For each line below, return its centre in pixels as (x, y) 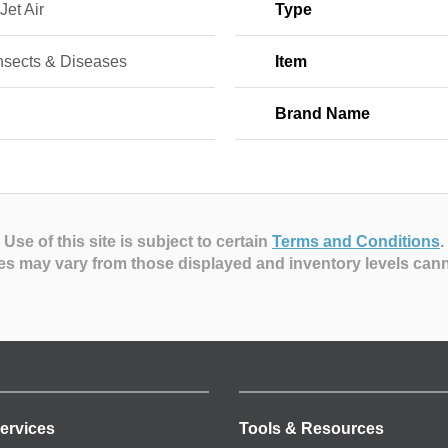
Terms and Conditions (356, 241)
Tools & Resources (311, 428)
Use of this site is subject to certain (138, 241)
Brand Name (322, 113)
